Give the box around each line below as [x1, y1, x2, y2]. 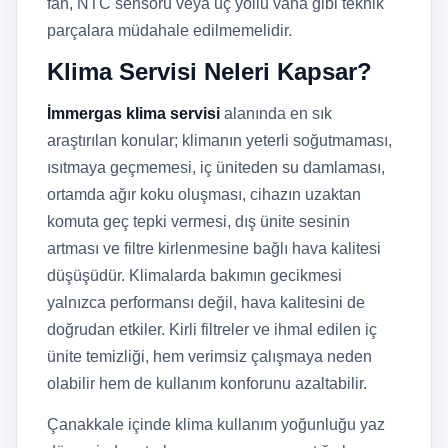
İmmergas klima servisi [47, 105, 220, 122]
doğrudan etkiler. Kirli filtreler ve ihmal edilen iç [47, 321, 377, 338]
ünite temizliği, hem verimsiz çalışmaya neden [47, 348, 372, 365]
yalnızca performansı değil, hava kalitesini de [47, 294, 365, 311]
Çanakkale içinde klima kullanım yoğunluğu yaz [47, 416, 385, 433]
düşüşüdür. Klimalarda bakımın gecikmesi [47, 267, 342, 284]
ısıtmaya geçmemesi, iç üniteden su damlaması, [47, 159, 385, 176]
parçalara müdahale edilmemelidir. [47, 22, 292, 39]
